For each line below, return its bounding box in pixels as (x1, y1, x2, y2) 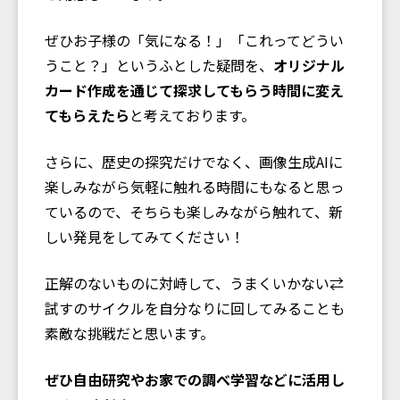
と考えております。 (129, 104, 255, 126)
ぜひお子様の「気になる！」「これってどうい (45, 29, 344, 51)
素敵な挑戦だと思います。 (45, 321, 214, 344)
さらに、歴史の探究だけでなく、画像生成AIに (45, 150, 343, 172)
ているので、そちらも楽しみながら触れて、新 (45, 200, 343, 222)
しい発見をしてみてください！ (45, 225, 245, 247)
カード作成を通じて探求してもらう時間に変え (45, 79, 344, 101)
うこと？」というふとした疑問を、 (45, 54, 273, 76)
